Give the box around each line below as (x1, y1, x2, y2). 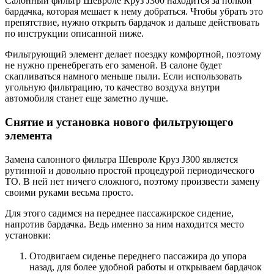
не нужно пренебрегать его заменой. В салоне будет (5, 60, 222, 71)
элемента (5, 128, 53, 142)
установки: (5, 229, 51, 240)
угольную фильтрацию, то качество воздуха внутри (5, 82, 220, 93)
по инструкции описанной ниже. (5, 28, 144, 39)
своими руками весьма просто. (5, 187, 133, 198)
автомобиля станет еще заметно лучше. (5, 93, 168, 104)
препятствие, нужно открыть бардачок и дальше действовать (5, 17, 259, 28)
